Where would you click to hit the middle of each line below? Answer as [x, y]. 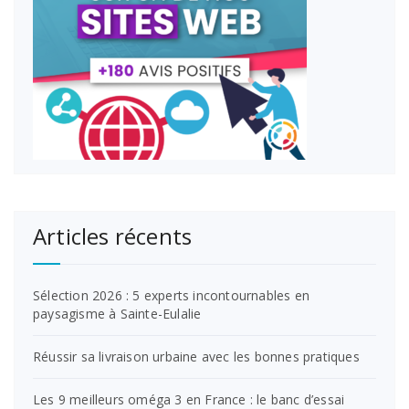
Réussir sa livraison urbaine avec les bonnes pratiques [196, 356]
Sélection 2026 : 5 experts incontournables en [171, 295]
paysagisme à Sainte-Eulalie [117, 313]
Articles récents [113, 236]
